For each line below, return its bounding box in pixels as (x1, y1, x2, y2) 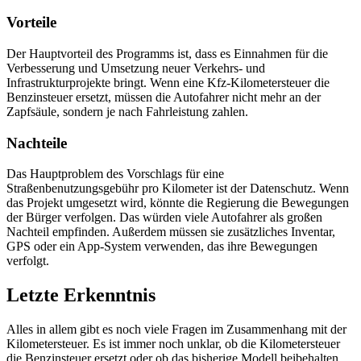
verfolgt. (6, 254, 49, 268)
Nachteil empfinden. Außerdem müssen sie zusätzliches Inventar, (6, 225, 335, 239)
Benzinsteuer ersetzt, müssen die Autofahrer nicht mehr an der (6, 89, 321, 104)
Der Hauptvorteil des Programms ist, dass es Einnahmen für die (6, 46, 328, 60)
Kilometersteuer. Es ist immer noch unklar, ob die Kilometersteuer (6, 337, 340, 351)
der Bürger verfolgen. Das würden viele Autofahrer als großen (6, 210, 322, 225)
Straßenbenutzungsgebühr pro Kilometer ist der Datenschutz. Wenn (6, 181, 349, 196)
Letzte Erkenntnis (6, 284, 156, 306)
